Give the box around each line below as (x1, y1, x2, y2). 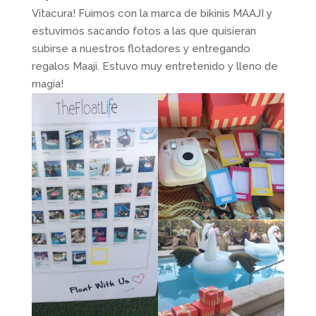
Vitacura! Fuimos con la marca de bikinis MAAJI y (31, 7, 272, 20)
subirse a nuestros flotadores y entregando (31, 42, 250, 55)
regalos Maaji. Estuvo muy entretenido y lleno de (31, 60, 278, 73)
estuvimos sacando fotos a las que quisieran (31, 25, 256, 37)
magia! (31, 78, 63, 90)
